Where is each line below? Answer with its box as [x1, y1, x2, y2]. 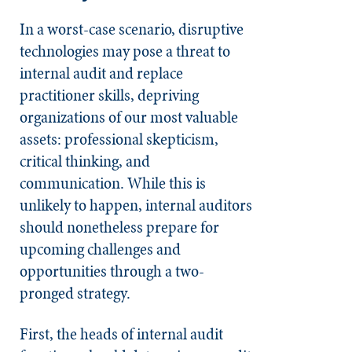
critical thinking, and [20, 148, 150, 173]
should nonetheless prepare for [20, 214, 219, 239]
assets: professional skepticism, [20, 126, 218, 151]
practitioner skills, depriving [20, 82, 199, 107]
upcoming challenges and [20, 236, 181, 261]
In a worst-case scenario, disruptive [20, 16, 244, 41]
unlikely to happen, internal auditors [20, 192, 252, 217]
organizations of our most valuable [20, 104, 238, 129]
